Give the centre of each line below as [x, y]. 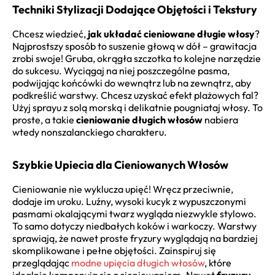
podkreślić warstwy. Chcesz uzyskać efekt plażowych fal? [135, 95]
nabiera [220, 120]
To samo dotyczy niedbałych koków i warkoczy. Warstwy [134, 226]
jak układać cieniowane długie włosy [171, 34]
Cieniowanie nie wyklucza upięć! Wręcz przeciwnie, [123, 189]
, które [218, 263]
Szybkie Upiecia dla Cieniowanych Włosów [120, 165]
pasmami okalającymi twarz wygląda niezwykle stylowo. [134, 214]
